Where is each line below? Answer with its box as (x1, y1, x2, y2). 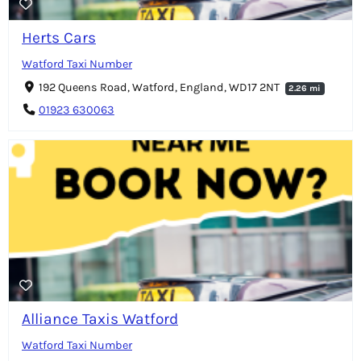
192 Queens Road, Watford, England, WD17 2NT (38, 80, 282, 94)
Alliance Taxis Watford (22, 309, 178, 329)
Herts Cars (22, 27, 96, 47)
